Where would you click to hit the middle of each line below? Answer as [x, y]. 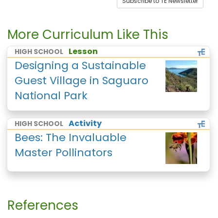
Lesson [83, 51]
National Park [51, 96]
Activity [85, 123]
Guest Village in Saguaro [82, 81]
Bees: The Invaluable [71, 137]
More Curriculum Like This [88, 35]
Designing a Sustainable [80, 65]
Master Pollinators [64, 153]
